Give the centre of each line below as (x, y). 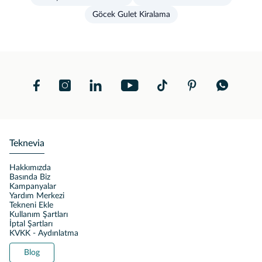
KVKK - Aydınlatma (44, 233)
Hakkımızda (30, 168)
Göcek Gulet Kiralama (131, 15)
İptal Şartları (31, 224)
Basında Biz (30, 177)
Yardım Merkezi (37, 196)
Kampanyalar (33, 187)
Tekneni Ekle (31, 205)
